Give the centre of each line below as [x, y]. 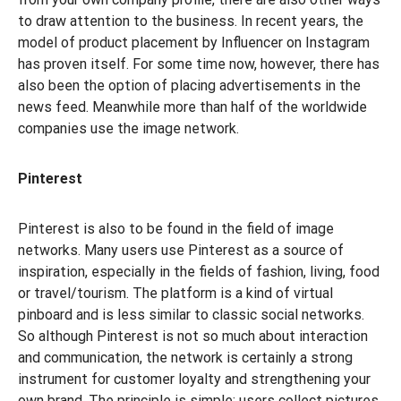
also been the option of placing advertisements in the [189, 85]
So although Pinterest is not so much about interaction [193, 336]
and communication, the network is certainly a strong [185, 358]
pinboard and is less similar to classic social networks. [191, 315]
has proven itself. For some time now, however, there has [199, 64]
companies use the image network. [128, 128]
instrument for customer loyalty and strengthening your [194, 379]
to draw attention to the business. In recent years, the [191, 21]
